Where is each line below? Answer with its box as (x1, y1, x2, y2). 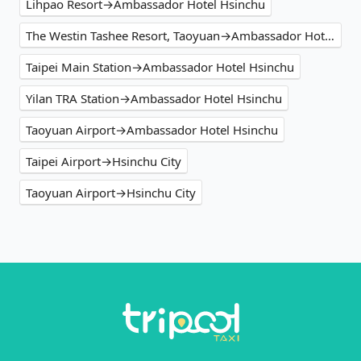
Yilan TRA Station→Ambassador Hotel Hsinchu (26, 89, 282, 106)
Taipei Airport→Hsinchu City (26, 152, 181, 169)
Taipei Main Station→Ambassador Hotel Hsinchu (26, 58, 294, 75)
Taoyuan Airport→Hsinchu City (26, 184, 196, 201)
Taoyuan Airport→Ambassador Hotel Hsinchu (26, 121, 278, 138)
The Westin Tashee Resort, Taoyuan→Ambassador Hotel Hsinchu (325, 27, 334, 44)
